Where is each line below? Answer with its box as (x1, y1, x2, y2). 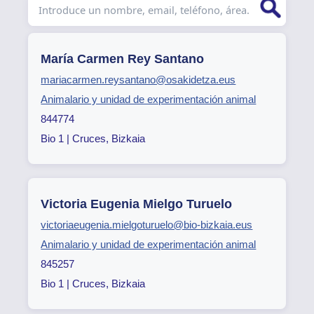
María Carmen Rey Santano (41, 52, 205, 67)
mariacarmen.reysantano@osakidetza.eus (41, 74, 236, 86)
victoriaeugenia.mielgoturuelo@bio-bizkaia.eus (41, 219, 253, 231)
